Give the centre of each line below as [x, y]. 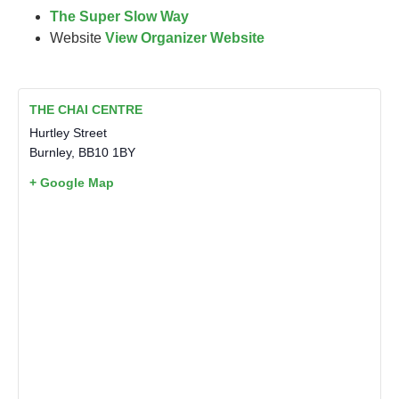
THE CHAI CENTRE [86, 109]
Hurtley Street [68, 132]
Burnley [50, 152]
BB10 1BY [107, 152]
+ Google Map [72, 182]
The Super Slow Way [120, 16]
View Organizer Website [185, 37]
